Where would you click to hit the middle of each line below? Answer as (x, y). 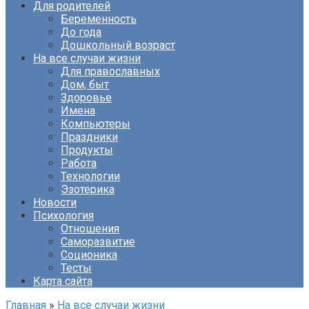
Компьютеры (96, 124)
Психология (63, 216)
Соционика (89, 255)
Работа (79, 163)
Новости (55, 202)
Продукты (87, 150)
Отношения (90, 229)
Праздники (89, 137)
